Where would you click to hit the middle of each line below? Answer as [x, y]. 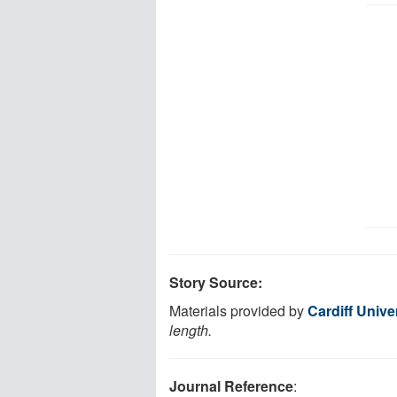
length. [191, 330]
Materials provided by [238, 310]
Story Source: [216, 282]
